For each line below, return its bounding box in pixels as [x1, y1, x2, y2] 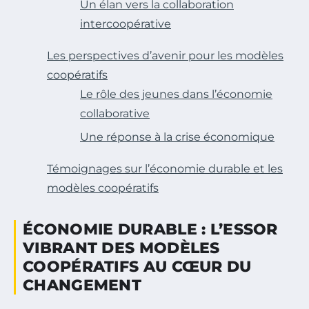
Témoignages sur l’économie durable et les [47, 162, 283, 176]
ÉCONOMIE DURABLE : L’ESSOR [23, 220, 278, 239]
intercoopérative [80, 17, 171, 31]
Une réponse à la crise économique [80, 130, 275, 144]
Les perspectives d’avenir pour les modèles [47, 49, 283, 63]
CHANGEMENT [23, 276, 142, 295]
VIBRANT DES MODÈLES [23, 239, 220, 258]
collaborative [80, 107, 150, 121]
